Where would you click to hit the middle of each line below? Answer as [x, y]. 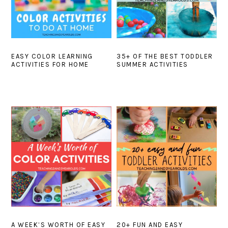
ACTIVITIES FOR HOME [50, 65]
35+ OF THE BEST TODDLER [165, 56]
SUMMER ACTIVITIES [152, 65]
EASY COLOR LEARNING [52, 56]
